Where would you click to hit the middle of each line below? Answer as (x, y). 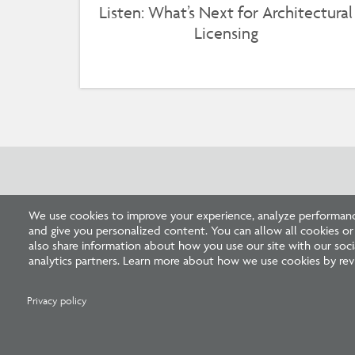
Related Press (146, 215)
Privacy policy (57, 301)
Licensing (226, 33)
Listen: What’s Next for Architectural (226, 13)
